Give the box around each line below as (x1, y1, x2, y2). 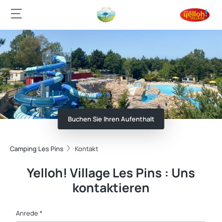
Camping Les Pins (10, 144, 63, 153)
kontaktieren (72, 179, 150, 196)
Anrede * (16, 209, 43, 218)
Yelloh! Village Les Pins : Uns (27, 164, 195, 181)
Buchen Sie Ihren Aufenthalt (67, 114, 155, 123)
